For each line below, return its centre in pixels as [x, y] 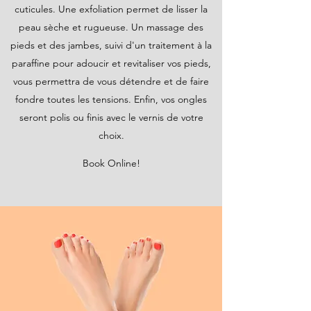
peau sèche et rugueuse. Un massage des [111, 27]
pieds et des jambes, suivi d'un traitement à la [111, 45]
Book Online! [111, 163]
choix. [111, 135]
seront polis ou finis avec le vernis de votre [111, 117]
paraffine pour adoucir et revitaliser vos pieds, [111, 63]
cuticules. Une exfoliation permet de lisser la [111, 9]
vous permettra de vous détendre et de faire [111, 81]
